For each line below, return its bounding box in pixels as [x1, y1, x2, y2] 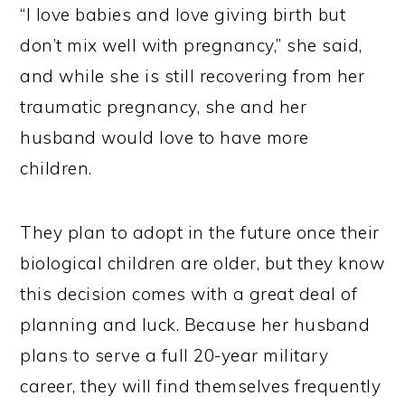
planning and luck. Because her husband [20, 314, 371, 336]
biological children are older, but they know [20, 252, 385, 275]
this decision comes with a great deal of [20, 283, 358, 306]
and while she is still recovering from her [20, 65, 365, 88]
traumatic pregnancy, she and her [20, 96, 307, 118]
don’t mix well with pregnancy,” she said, [20, 34, 363, 57]
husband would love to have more [20, 127, 309, 149]
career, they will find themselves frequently [20, 375, 381, 398]
